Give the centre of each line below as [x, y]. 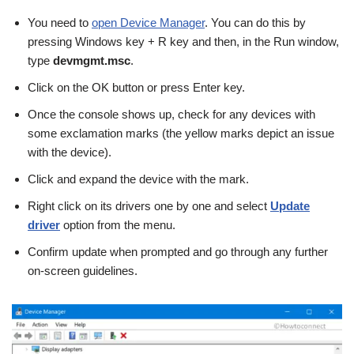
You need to [60, 22]
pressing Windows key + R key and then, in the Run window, [183, 41]
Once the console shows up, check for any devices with [171, 114]
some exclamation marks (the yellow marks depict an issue [181, 133]
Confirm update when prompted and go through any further [178, 251]
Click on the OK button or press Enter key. [136, 87]
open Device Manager [148, 22]
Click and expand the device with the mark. [138, 179]
